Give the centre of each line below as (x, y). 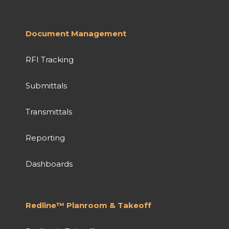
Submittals (46, 85)
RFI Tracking (50, 59)
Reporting (45, 138)
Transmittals (49, 111)
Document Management (76, 33)
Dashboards (49, 164)
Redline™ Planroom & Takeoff (88, 205)
